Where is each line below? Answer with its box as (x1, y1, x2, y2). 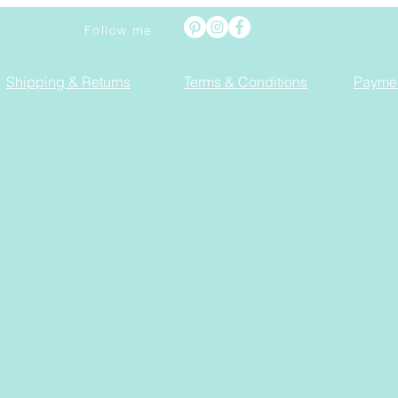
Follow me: (84, 22, 157, 38)
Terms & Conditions (184, 73, 307, 91)
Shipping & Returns (6, 73, 131, 91)
